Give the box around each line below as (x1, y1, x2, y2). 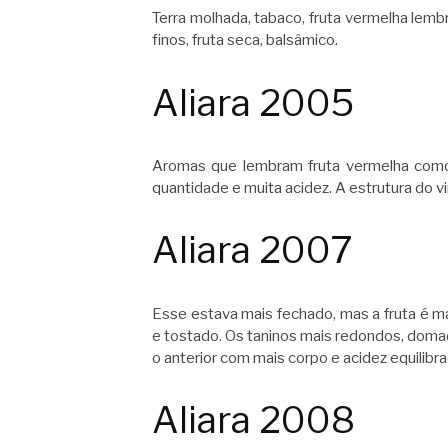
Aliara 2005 (152, 80, 354, 125)
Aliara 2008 (152, 398, 355, 443)
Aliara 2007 (152, 228, 353, 273)
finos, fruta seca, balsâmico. (152, 31, 338, 50)
